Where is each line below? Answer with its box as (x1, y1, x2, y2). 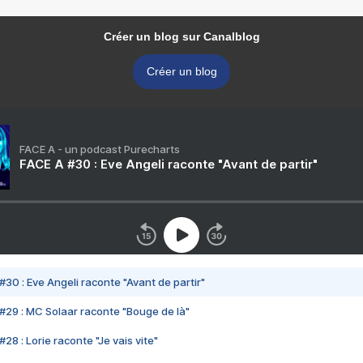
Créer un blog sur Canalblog (103, 30, 260, 44)
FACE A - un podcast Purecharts (19, 143, 180, 156)
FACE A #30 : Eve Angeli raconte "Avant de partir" (19, 156, 318, 173)
